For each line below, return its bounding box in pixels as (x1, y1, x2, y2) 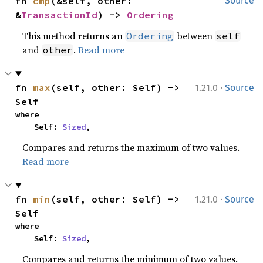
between (174, 29, 215, 42)
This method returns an (22, 29, 126, 42)
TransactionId (21, 9, 98, 21)
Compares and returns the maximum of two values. (22, 141, 240, 154)
